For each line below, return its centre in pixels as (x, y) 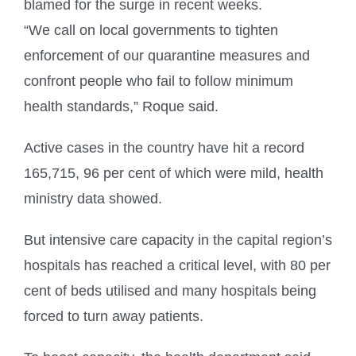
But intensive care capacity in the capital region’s (178, 240)
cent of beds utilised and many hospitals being (170, 290)
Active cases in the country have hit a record (164, 147)
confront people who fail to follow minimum (159, 81)
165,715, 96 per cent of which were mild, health (174, 173)
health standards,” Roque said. (121, 106)
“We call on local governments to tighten (151, 30)
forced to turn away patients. (114, 316)
